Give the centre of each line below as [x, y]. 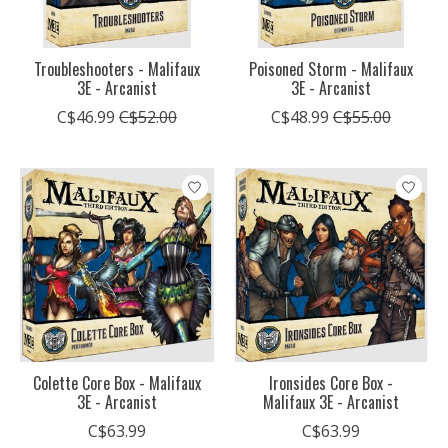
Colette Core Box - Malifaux [116, 383]
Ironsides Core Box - [330, 383]
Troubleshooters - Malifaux [116, 69]
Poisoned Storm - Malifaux [330, 69]
